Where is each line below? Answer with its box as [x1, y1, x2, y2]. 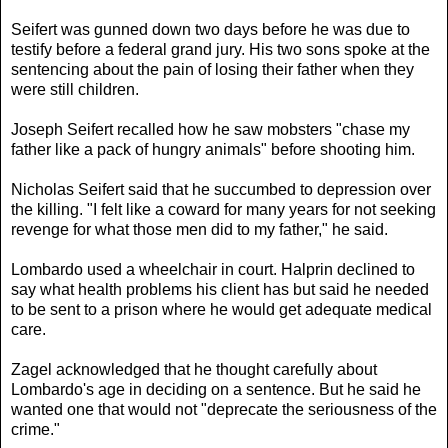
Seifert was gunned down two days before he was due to [11, 20, 410, 38]
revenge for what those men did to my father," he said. [11, 220, 388, 238]
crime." [11, 420, 60, 438]
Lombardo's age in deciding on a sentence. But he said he [11, 380, 421, 398]
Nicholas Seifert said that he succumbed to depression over [11, 180, 431, 198]
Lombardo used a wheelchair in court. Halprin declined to [11, 260, 415, 278]
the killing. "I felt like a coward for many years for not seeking [11, 200, 436, 218]
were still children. [11, 80, 139, 98]
